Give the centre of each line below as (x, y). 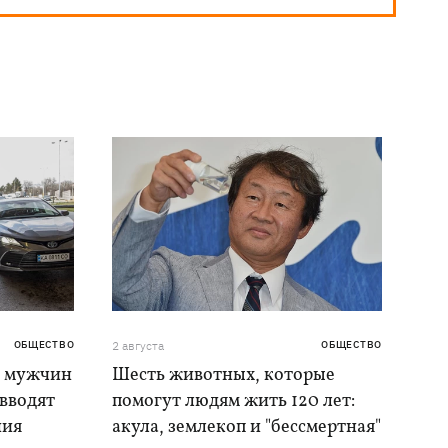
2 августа (138, 346)
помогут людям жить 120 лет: (234, 402)
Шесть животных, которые (224, 376)
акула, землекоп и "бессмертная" (247, 428)
